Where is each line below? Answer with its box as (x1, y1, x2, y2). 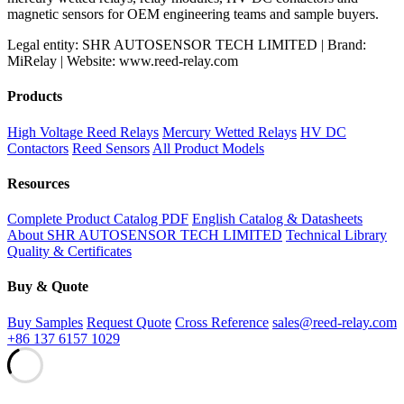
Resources (7, 175, 69, 191)
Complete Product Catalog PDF (7, 211, 188, 227)
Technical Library (286, 227, 387, 243)
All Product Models (152, 140, 264, 156)
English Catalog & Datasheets (192, 211, 363, 227)
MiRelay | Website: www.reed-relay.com (7, 53, 238, 69)
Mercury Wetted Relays (162, 124, 297, 140)
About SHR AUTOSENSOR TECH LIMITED (7, 227, 282, 243)
